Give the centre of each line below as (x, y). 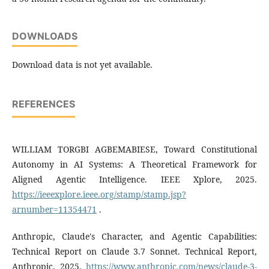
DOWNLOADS (45, 36)
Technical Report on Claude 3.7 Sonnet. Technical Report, (134, 251)
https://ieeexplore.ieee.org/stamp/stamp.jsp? (99, 194)
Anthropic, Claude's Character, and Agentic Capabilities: (134, 236)
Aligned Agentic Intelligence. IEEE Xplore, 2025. (134, 179)
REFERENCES (44, 104)
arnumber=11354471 (54, 209)
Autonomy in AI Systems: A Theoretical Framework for (134, 164)
